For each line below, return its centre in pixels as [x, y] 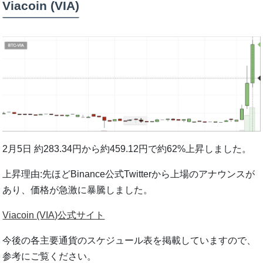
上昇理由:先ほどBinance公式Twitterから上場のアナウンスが [129, 174]
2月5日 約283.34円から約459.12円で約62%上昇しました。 [127, 149]
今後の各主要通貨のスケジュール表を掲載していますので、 [129, 240]
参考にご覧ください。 [50, 256]
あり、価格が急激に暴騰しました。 [78, 190]
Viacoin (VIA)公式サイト [54, 215]
